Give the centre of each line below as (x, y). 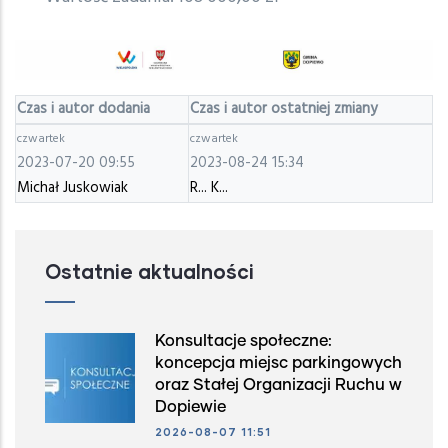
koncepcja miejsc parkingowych (278, 363)
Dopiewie (190, 407)
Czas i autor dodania (83, 109)
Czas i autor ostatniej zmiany (283, 109)
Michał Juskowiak (72, 188)
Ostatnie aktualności (149, 271)
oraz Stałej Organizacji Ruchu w (278, 385)
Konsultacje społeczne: (243, 341)
